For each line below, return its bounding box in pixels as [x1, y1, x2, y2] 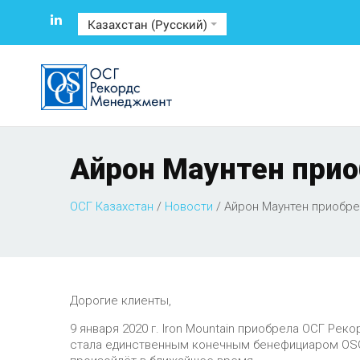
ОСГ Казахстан [70, 199, 153, 214]
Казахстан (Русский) [88, 16, 211, 33]
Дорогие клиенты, [70, 293, 171, 308]
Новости [165, 199, 213, 214]
